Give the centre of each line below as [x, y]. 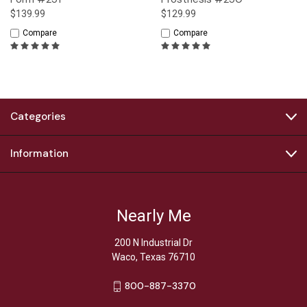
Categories [38, 117]
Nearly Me [153, 216]
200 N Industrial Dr [153, 243]
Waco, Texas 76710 [153, 257]
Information [39, 154]
